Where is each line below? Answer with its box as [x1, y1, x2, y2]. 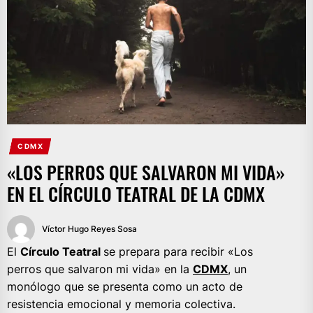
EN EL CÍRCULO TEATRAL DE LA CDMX [7, 180, 265, 208]
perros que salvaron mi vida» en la [7, 262, 193, 277]
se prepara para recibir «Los [103, 245, 253, 259]
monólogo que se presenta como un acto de [7, 279, 242, 294]
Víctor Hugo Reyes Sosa [42, 224, 137, 235]
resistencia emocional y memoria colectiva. [7, 297, 235, 312]
